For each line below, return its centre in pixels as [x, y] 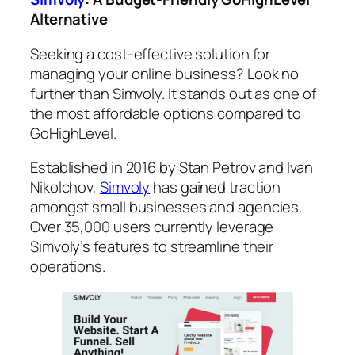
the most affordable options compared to [166, 113]
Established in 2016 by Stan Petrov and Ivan [172, 168]
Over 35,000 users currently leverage [152, 227]
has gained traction [216, 187]
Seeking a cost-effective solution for [151, 53]
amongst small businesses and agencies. [168, 207]
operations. [68, 267]
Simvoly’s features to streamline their [152, 247]
